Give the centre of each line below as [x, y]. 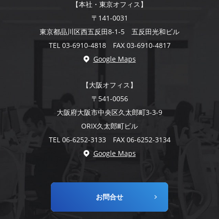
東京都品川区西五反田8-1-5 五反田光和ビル [109, 31]
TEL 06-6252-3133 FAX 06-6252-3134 [109, 139]
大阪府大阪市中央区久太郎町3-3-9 [109, 112]
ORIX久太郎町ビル [109, 126]
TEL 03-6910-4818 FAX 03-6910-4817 [109, 45]
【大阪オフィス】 [109, 85]
